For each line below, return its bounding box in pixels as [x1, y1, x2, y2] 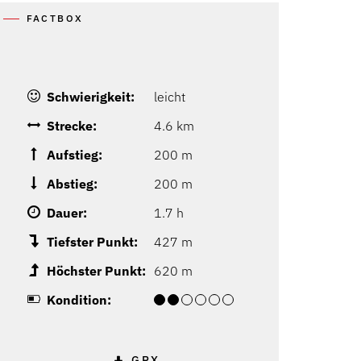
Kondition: [46, 292, 111, 309]
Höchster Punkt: [46, 263, 146, 280]
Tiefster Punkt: [46, 234, 138, 251]
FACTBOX [26, 12, 84, 25]
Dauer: [46, 205, 87, 222]
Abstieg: [46, 176, 98, 193]
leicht [153, 89, 185, 106]
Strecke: [46, 118, 97, 135]
